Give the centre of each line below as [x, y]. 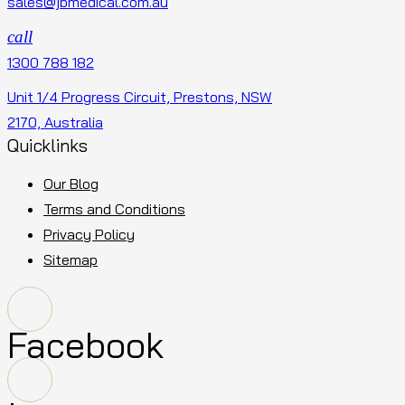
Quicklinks [47, 145]
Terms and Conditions [114, 208]
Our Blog [71, 183]
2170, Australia [55, 122]
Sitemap [71, 259]
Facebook [85, 344]
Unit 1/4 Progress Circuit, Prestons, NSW [140, 96]
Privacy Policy [89, 234]
